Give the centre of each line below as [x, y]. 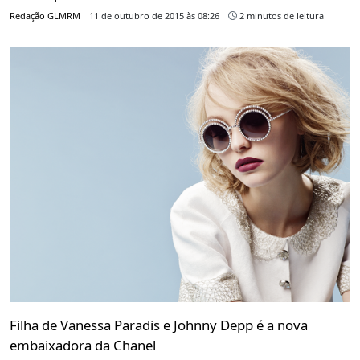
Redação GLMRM [45, 15]
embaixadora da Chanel [83, 345]
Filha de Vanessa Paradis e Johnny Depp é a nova [159, 325]
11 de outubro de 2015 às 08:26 [154, 15]
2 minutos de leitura [280, 15]
